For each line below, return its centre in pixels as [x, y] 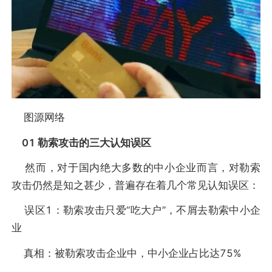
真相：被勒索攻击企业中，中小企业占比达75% [126, 253]
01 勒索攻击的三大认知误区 [83, 142]
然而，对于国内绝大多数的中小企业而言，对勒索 [136, 167]
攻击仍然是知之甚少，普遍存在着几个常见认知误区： [135, 185]
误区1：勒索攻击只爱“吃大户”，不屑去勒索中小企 [136, 210]
